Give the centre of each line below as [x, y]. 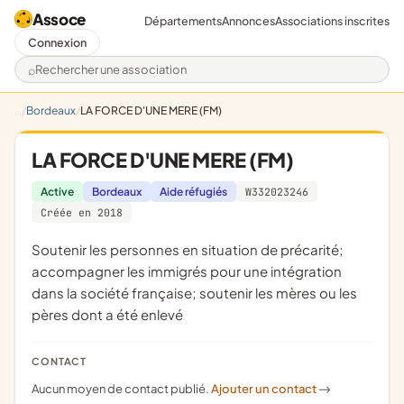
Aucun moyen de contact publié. [125, 389]
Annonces [248, 20]
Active [57, 192]
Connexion [57, 42]
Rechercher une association [121, 78]
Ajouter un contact [265, 389]
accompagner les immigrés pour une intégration [187, 271]
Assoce [59, 19]
